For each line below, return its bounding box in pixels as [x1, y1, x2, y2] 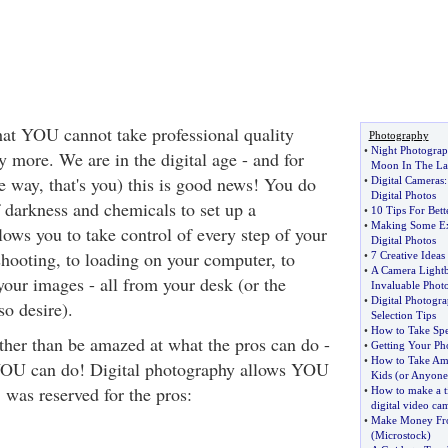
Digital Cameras [370, 174, 444, 186]
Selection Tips [370, 309, 436, 321]
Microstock [374, 429, 427, 441]
